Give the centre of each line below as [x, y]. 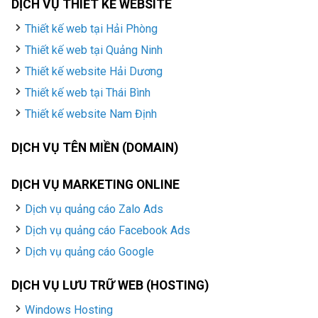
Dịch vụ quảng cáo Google [90, 252]
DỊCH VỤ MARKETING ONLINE [95, 185]
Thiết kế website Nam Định [91, 114]
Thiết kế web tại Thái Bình [88, 93]
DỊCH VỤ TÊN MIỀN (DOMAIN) [95, 148]
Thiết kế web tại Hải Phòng [92, 29]
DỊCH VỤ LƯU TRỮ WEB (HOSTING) [110, 286]
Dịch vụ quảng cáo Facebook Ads [108, 231]
